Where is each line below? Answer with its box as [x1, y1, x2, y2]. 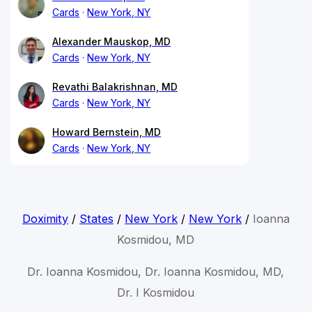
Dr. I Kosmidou [117, 285, 195, 299]
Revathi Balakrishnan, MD [52, 80, 178, 93]
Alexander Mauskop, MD [52, 35, 171, 47]
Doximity [22, 211, 68, 226]
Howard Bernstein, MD [52, 125, 161, 138]
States [79, 211, 114, 226]
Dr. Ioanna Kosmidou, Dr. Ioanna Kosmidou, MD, [27, 264, 285, 279]
